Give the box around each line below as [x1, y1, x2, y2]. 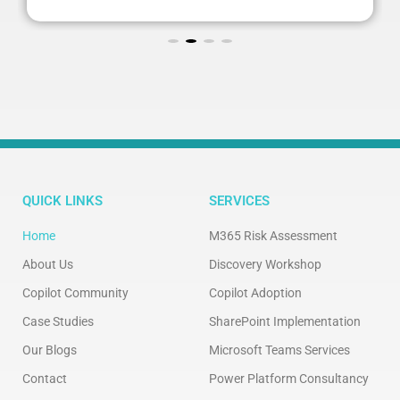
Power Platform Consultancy [209, 371, 369, 386]
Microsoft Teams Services [209, 343, 350, 357]
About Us [22, 257, 73, 271]
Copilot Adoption [209, 286, 302, 300]
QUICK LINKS [22, 193, 103, 209]
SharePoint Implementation [209, 314, 361, 329]
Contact [22, 371, 67, 386]
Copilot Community [22, 286, 129, 300]
